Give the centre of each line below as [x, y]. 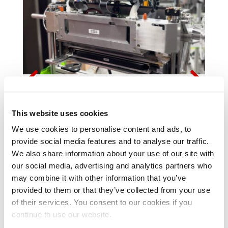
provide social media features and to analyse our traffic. [110, 141]
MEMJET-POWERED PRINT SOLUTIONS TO [112, 96]
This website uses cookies [60, 113]
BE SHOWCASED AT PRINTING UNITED [105, 108]
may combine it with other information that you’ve [99, 178]
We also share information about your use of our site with [113, 154]
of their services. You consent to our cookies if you [102, 203]
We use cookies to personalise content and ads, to [102, 129]
